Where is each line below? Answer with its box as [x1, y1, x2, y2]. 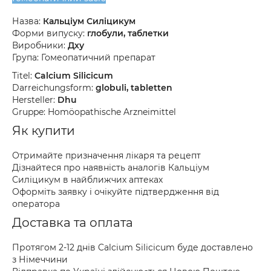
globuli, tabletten [96, 82, 172, 93]
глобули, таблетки [87, 28, 169, 39]
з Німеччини [12, 254, 68, 265]
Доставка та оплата [12, 215, 133, 230]
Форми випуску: [12, 28, 87, 39]
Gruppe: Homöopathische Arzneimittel [12, 106, 176, 117]
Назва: [12, 16, 43, 27]
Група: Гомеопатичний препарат [12, 52, 155, 63]
